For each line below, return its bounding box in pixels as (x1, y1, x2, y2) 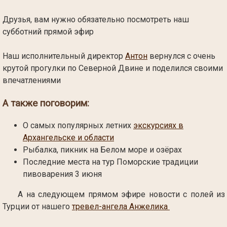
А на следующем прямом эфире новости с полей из (18, 190, 225, 200)
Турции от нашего (3, 202, 72, 212)
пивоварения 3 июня (23, 169, 102, 179)
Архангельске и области (23, 133, 114, 143)
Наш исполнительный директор (3, 51, 125, 61)
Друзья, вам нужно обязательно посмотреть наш (3, 15, 189, 24)
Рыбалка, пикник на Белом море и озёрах (23, 145, 182, 155)
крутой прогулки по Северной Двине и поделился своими (3, 63, 223, 73)
